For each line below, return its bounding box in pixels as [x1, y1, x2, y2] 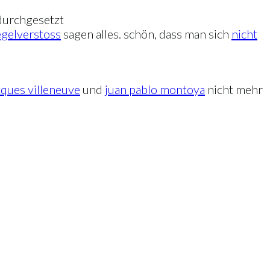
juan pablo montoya [105, 82, 205, 97]
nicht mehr [205, 82, 263, 97]
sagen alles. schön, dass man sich [61, 27, 231, 42]
